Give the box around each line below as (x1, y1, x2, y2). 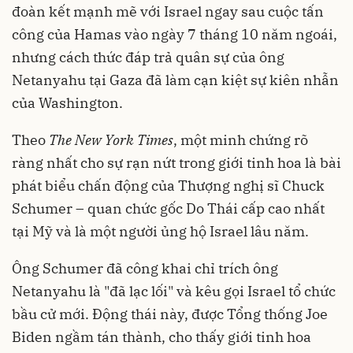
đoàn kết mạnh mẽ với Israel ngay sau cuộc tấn (12, 2, 324, 21)
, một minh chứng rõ (173, 131, 308, 150)
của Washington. (12, 94, 123, 113)
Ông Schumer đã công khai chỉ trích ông (12, 259, 278, 278)
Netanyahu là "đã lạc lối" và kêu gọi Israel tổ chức (12, 282, 336, 301)
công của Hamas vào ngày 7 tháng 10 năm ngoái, (12, 25, 337, 44)
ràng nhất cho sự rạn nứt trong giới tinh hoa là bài (12, 154, 341, 173)
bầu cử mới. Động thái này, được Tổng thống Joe (12, 305, 328, 324)
